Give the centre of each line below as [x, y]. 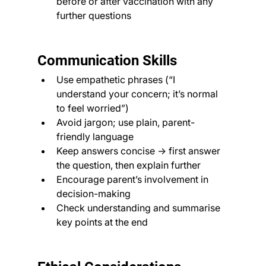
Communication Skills [107, 60]
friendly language [95, 136]
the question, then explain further [128, 165]
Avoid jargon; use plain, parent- [125, 122]
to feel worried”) [92, 108]
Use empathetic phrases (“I [117, 79]
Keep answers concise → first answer [139, 151]
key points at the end [102, 222]
